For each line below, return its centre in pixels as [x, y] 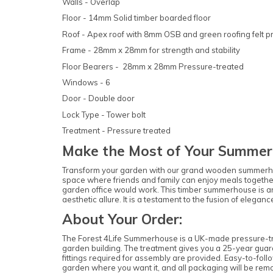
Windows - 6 [86, 82]
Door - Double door [98, 98]
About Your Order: [122, 219]
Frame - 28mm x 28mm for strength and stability [151, 50]
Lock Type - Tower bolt [104, 114]
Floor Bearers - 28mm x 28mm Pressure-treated [153, 66]
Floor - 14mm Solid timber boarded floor [136, 18]
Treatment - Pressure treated [117, 131]
